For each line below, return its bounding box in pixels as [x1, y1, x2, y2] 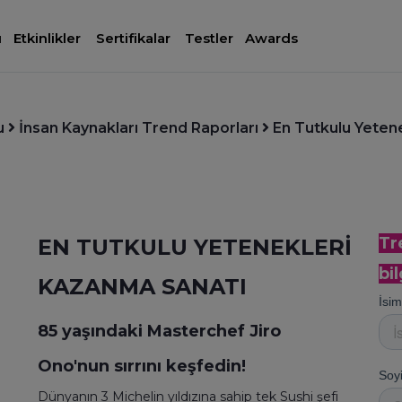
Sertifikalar [95, 30, 170, 48]
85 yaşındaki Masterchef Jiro [37, 321, 281, 341]
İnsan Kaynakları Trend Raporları [18, 119, 258, 136]
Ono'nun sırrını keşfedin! [37, 356, 246, 376]
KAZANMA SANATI [37, 274, 247, 300]
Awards [245, 30, 299, 48]
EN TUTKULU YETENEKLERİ [37, 234, 352, 260]
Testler [185, 30, 234, 48]
